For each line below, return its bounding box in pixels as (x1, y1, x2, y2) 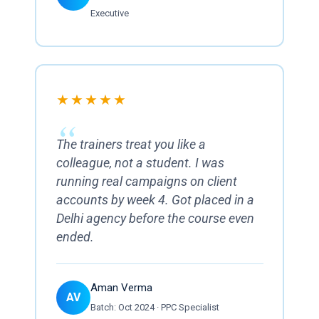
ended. (56, 229, 94, 244)
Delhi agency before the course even (56, 211, 254, 226)
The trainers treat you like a (56, 137, 206, 152)
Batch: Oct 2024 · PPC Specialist (90, 302, 219, 313)
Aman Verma (90, 281, 152, 294)
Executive (90, 8, 129, 19)
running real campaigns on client (56, 174, 237, 189)
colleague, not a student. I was (56, 155, 224, 170)
